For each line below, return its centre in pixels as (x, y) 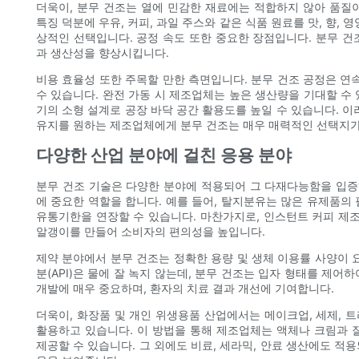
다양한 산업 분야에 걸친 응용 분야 (164, 155)
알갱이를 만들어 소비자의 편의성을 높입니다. (151, 232)
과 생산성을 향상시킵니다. (103, 53)
